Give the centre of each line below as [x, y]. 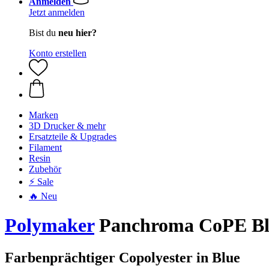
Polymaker [50, 225]
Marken [44, 115]
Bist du [44, 33]
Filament [45, 147]
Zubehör [45, 169]
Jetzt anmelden [57, 12]
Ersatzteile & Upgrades [73, 137]
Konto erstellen [58, 53]
